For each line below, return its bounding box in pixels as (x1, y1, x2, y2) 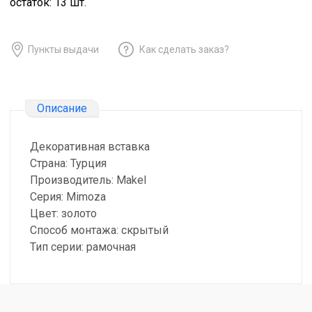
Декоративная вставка (30, 140, 150, 154)
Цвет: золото (30, 207, 97, 221)
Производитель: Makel (30, 173, 146, 187)
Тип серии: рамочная (30, 240, 136, 254)
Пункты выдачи (28, 43, 99, 55)
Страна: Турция (30, 157, 107, 171)
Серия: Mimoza (30, 190, 106, 204)
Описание (37, 101, 87, 115)
